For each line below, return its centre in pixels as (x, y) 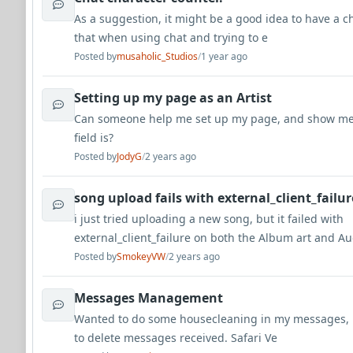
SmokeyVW (141, 256)
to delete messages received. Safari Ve (176, 338)
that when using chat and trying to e (171, 37)
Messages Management (149, 298)
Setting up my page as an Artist (173, 98)
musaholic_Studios (157, 56)
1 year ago (224, 56)
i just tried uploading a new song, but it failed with (209, 219)
